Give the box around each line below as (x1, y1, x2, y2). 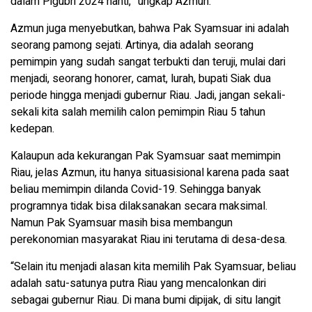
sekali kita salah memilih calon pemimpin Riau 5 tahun (10, 104, 265, 121)
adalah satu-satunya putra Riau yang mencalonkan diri (10, 275, 266, 292)
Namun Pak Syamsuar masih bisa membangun (10, 214, 233, 232)
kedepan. (10, 120, 54, 138)
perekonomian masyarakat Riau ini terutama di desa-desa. (10, 231, 287, 249)
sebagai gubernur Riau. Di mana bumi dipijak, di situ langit (10, 292, 281, 309)
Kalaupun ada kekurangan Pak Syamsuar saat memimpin (10, 148, 281, 165)
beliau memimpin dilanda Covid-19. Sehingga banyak (10, 181, 261, 198)
